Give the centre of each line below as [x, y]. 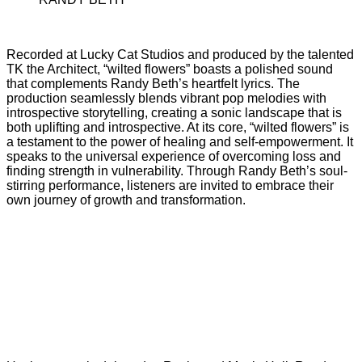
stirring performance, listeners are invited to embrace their [170, 185]
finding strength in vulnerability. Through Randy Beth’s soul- [177, 170]
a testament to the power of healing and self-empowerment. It [180, 141]
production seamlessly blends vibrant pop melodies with [166, 98]
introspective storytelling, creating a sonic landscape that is [174, 112]
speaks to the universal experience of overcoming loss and [174, 156]
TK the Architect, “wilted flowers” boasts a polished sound [170, 69]
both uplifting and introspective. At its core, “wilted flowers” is [178, 127]
